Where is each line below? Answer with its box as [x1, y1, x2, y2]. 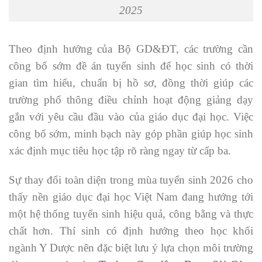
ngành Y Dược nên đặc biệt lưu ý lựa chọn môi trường [9, 242, 253, 254]
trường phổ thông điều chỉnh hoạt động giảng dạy [9, 94, 253, 106]
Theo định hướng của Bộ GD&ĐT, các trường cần [9, 43, 253, 56]
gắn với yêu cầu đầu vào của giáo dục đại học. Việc [9, 111, 253, 123]
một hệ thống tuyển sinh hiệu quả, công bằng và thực [9, 208, 253, 220]
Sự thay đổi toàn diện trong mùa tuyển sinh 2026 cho [9, 174, 253, 187]
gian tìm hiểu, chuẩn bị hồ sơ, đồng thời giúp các [9, 77, 253, 89]
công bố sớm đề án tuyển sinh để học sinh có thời [9, 60, 253, 73]
